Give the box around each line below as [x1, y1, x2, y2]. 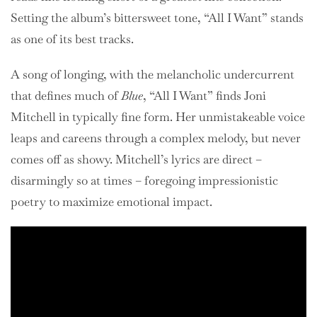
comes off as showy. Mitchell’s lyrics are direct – [11, 151, 262, 167]
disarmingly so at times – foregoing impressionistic [11, 172, 278, 188]
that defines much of [11, 87, 121, 103]
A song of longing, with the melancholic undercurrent [11, 66, 294, 82]
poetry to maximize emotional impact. [11, 193, 212, 209]
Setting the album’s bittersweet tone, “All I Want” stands [11, 9, 304, 25]
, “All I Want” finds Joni [143, 87, 266, 103]
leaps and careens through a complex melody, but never [11, 129, 301, 146]
